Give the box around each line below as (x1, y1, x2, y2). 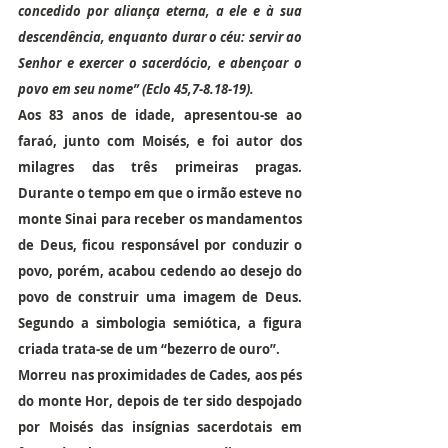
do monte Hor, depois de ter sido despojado (18, 392, 302, 410)
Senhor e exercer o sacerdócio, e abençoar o (18, 54, 302, 72)
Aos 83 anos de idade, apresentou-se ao (18, 106, 302, 124)
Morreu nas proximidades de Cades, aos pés (18, 366, 302, 384)
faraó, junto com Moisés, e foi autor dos (18, 132, 302, 150)
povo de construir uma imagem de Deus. (18, 288, 302, 306)
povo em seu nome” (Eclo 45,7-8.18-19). (18, 80, 254, 98)
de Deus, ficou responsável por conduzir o (18, 236, 302, 254)
